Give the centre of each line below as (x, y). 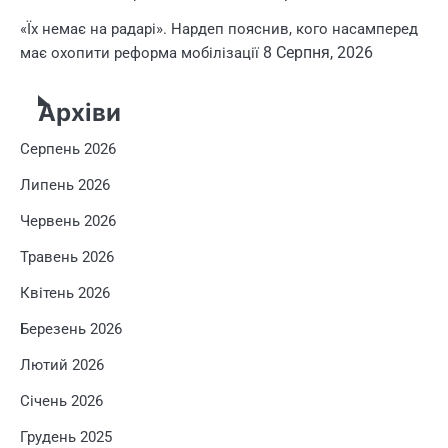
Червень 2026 (68, 221)
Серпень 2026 (68, 149)
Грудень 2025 (66, 437)
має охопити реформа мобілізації (139, 53)
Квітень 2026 (65, 293)
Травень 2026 (67, 257)
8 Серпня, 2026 (318, 52)
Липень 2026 (65, 185)
